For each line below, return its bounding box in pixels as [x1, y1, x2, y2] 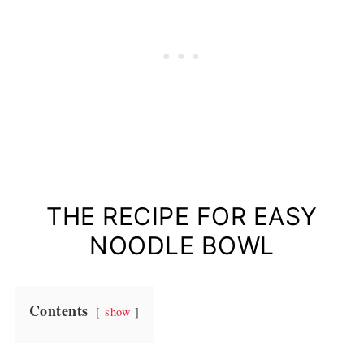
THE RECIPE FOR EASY [46, 201, 318, 232]
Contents [28, 300, 89, 322]
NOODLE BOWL [89, 231, 275, 261]
